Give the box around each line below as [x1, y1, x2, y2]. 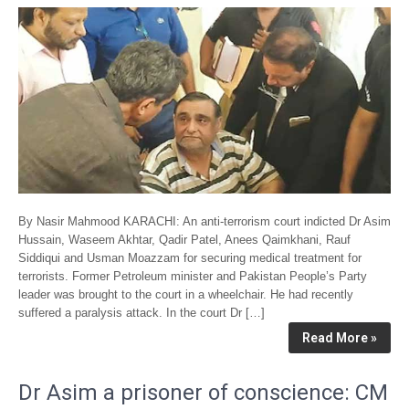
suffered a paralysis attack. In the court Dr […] [18, 306, 265, 320]
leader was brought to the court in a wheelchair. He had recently [18, 288, 353, 302]
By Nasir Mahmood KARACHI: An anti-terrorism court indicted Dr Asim [18, 215, 391, 229]
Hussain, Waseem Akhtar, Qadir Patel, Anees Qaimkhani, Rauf [18, 233, 351, 247]
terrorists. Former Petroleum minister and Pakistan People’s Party [18, 269, 367, 284]
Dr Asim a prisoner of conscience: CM [18, 380, 388, 406]
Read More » [302, 330, 377, 346]
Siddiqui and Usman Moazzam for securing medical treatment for [18, 251, 362, 266]
